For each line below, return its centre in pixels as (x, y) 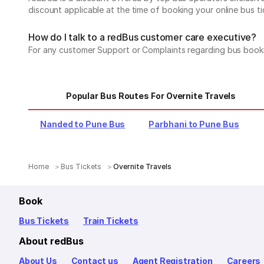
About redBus (51, 241)
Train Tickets (111, 221)
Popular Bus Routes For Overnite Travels (151, 96)
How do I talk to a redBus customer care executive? (142, 37)
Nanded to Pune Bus (83, 124)
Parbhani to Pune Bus (194, 124)
